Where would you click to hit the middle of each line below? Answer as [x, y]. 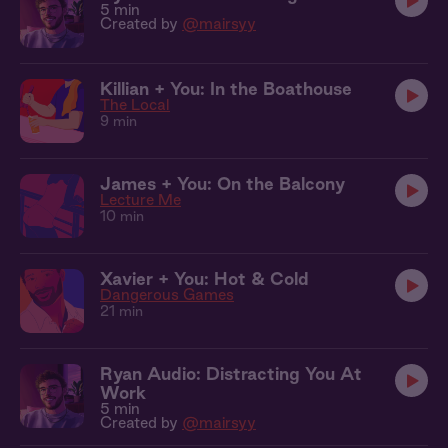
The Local [135, 104]
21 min [121, 311]
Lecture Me [140, 199]
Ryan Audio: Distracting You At [231, 373]
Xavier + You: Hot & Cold [204, 278]
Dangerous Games [167, 294]
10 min [122, 216]
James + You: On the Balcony [222, 183]
